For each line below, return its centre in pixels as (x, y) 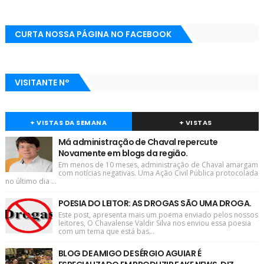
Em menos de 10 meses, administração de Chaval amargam (158, 165)
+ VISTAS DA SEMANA (69, 123)
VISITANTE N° (42, 83)
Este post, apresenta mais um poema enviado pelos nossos (158, 215)
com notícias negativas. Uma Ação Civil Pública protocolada (158, 173)
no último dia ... (31, 181)
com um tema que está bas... (106, 232)
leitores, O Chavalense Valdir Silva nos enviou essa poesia (154, 223)
